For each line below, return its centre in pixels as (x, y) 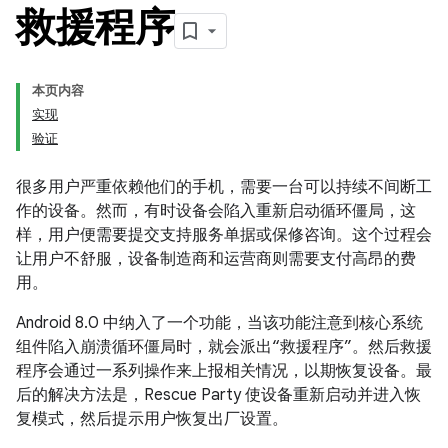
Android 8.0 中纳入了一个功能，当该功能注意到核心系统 (219, 323)
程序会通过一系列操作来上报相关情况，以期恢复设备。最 (224, 371)
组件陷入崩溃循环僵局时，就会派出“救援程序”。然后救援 (224, 347)
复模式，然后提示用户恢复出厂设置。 (152, 419)
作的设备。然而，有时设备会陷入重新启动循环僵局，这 (216, 211)
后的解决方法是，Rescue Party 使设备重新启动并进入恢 (218, 395)
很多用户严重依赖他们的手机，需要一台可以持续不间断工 (224, 187)
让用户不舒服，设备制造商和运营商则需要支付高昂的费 (216, 259)
